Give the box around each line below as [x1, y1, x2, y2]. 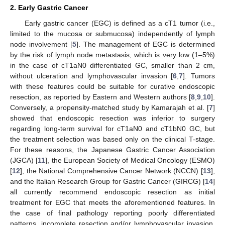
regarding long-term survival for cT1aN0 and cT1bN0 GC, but [10, 125, 215, 133]
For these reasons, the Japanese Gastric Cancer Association [10, 146, 215, 154]
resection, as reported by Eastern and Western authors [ [10, 93, 191, 101]
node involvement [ [10, 40, 72, 48]
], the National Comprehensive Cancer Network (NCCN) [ [20, 167, 203, 175]
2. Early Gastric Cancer [10, 4, 88, 12]
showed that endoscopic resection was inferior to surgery [10, 114, 215, 122]
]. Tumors [183, 72, 215, 80]
